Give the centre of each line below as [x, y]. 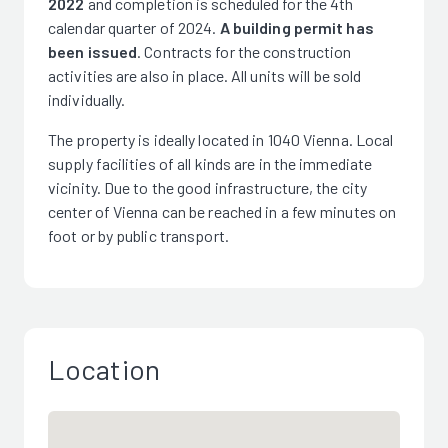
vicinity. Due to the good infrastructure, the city [208, 187]
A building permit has [296, 27]
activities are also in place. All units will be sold [205, 75]
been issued [93, 51]
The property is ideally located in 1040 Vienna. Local [221, 139]
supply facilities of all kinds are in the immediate [210, 163]
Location [104, 369]
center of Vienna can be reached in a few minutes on [222, 211]
